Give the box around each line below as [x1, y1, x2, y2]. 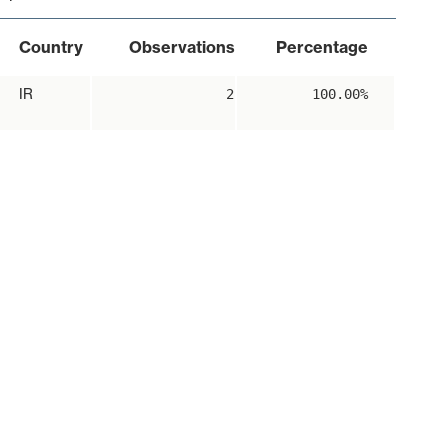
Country [18, 37, 83, 57]
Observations [128, 37, 235, 57]
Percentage [275, 37, 368, 57]
